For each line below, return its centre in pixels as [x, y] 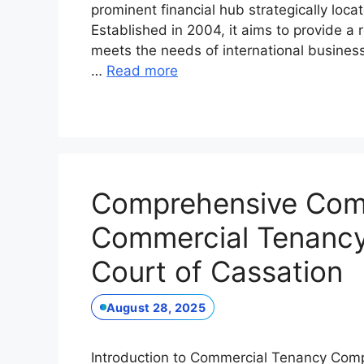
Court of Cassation [217, 272]
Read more [142, 71]
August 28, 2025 [156, 307]
